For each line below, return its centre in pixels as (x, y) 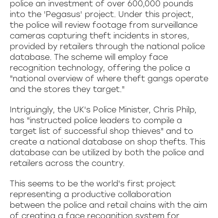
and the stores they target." (67, 89)
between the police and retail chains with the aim (109, 205)
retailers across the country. (67, 163)
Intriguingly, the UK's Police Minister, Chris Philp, (103, 110)
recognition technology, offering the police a (100, 68)
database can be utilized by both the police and (107, 153)
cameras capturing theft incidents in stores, (100, 36)
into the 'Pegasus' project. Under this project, (102, 14)
